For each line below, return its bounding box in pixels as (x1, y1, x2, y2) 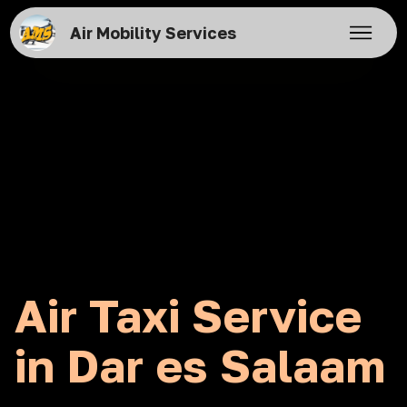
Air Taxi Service (15, 288, 362, 342)
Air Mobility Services (69, 23, 236, 43)
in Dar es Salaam (15, 338, 385, 392)
